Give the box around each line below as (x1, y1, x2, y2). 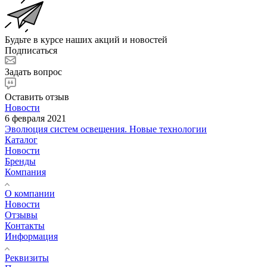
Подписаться (5, 45, 57, 55)
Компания (5, 166, 46, 177)
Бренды (5, 156, 36, 166)
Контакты (5, 220, 45, 231)
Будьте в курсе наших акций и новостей (5, 34, 167, 45)
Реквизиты (5, 252, 49, 263)
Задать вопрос (5, 66, 62, 77)
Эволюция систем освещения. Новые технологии (5, 123, 207, 134)
